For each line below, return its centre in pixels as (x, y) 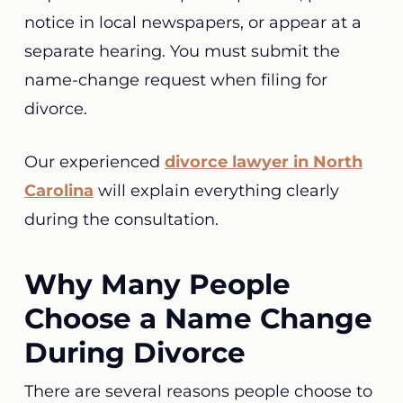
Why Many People (157, 284)
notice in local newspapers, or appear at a (193, 22)
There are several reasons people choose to (198, 391)
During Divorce (134, 353)
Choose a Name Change (198, 318)
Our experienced (94, 162)
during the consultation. (125, 219)
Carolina (58, 191)
